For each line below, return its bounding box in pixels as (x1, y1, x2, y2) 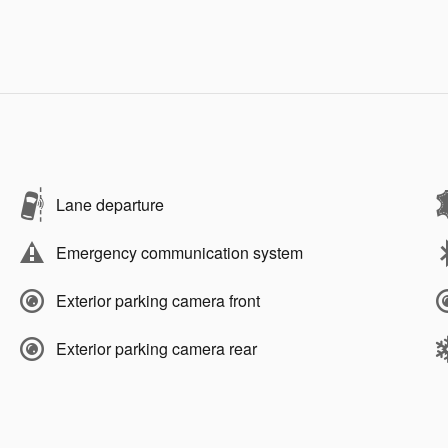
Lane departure (56, 192, 164, 216)
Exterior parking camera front (56, 288, 260, 312)
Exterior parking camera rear (56, 336, 257, 360)
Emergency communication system (56, 240, 303, 264)
